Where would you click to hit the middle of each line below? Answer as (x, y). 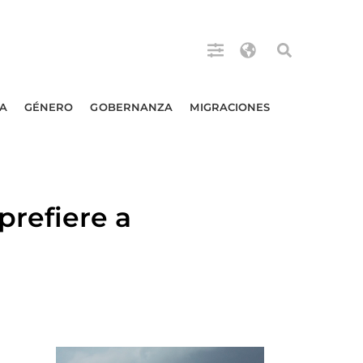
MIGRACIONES (230, 107)
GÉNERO (49, 107)
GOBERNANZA (132, 107)
